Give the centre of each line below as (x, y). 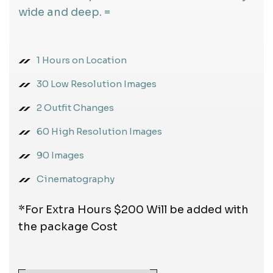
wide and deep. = (64, 12)
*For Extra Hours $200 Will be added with (133, 210)
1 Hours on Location (82, 60)
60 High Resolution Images (99, 132)
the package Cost (68, 227)
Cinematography (76, 179)
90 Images (60, 155)
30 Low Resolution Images (97, 84)
